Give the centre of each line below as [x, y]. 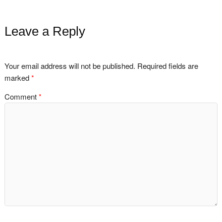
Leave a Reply [45, 31]
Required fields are [167, 66]
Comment [21, 96]
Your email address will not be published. [70, 66]
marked [18, 78]
